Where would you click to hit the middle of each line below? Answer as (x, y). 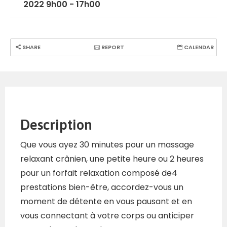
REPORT (112, 47)
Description (56, 125)
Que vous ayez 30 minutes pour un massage (107, 145)
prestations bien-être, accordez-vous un (102, 187)
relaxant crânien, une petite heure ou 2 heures (112, 159)
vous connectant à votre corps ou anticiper (107, 216)
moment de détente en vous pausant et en (106, 202)
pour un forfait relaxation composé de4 (99, 173)
